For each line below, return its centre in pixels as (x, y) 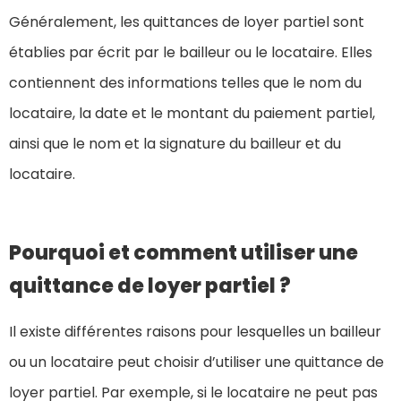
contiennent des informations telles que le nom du (185, 83)
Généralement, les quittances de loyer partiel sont (187, 22)
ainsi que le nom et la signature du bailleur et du (175, 144)
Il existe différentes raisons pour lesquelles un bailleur (195, 332)
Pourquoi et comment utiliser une (183, 253)
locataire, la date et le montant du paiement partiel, (192, 114)
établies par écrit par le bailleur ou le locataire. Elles (191, 53)
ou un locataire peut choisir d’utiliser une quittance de (196, 363)
